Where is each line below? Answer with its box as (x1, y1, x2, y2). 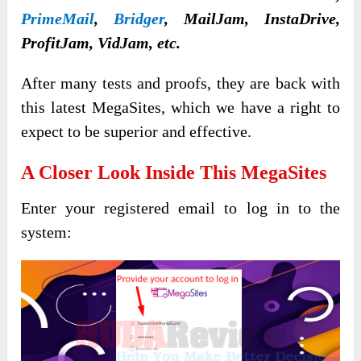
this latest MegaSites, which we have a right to (21, 98, 340, 116)
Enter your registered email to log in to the (21, 198, 340, 217)
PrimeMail (21, 9, 95, 27)
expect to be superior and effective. (21, 122, 252, 140)
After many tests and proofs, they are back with (21, 73, 340, 92)
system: (21, 222, 73, 241)
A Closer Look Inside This (21, 161, 242, 183)
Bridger (114, 9, 165, 27)
